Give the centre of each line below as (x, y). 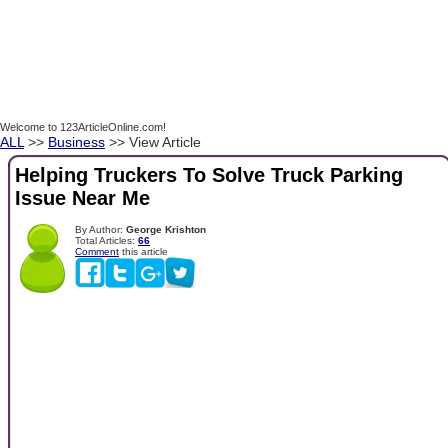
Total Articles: (106, 240)
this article (143, 251)
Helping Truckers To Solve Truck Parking (209, 175)
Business (76, 142)
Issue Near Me (82, 198)
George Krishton (166, 229)
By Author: (100, 229)
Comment (97, 251)
